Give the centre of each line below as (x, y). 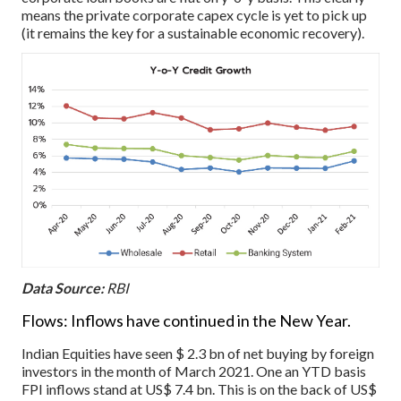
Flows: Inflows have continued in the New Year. (186, 320)
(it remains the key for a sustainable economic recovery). (193, 32)
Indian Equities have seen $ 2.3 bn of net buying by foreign (198, 353)
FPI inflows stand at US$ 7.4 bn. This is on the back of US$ (199, 388)
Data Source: (63, 287)
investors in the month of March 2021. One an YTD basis (194, 371)
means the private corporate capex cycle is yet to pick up (194, 14)
